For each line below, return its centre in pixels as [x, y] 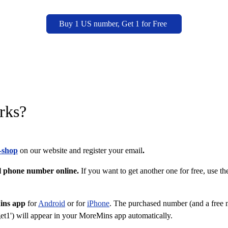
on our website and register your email [81, 150]
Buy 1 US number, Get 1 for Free [114, 24]
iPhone [98, 203]
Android [52, 203]
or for [76, 203]
